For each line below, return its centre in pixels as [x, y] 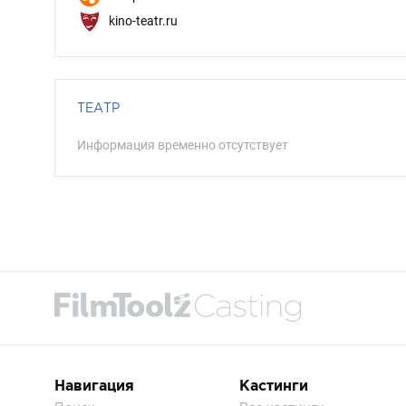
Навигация [94, 385]
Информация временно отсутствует [183, 145]
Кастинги [274, 385]
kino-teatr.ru [142, 20]
